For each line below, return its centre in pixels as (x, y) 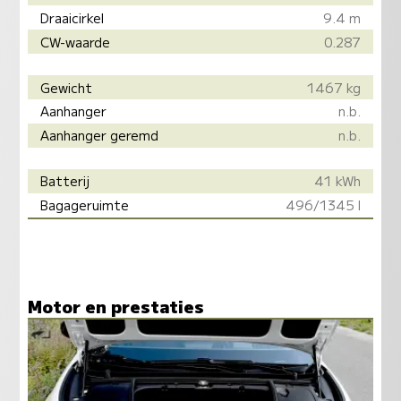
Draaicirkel (73, 17)
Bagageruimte (85, 205)
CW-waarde (76, 41)
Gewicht (67, 87)
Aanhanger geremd (100, 135)
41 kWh (337, 181)
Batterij (65, 181)
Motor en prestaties (115, 305)
